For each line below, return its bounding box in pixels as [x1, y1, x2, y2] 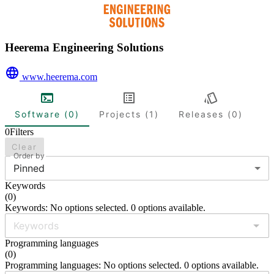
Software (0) [15, 108, 80, 119]
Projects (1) [99, 108, 159, 119]
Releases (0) [179, 108, 243, 119]
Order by [13, 151, 45, 161]
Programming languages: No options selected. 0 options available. [5, 260, 259, 271]
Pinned [13, 161, 45, 174]
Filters [10, 127, 34, 138]
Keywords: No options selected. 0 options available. [5, 202, 206, 213]
